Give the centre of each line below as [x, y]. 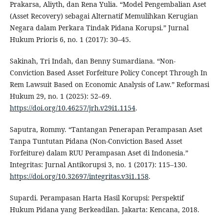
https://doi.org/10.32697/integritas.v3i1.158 [79, 176]
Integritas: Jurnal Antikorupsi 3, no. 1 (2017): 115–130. [98, 165]
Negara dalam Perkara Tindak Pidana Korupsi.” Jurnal [99, 28]
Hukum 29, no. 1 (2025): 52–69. [60, 96]
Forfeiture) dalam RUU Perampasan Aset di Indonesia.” [99, 153]
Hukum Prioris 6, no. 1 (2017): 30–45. [70, 40]
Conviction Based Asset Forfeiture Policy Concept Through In [108, 73]
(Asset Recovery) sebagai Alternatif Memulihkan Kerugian [104, 16]
